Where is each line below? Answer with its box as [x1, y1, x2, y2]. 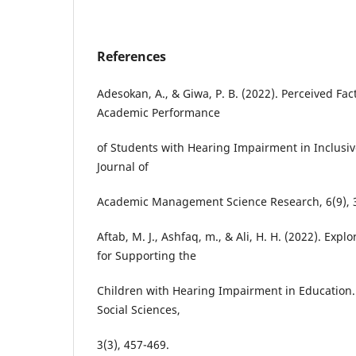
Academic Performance [97, 104, 220, 120]
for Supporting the [97, 247, 196, 263]
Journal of [97, 158, 149, 174]
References [97, 47, 166, 65]
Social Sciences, [97, 301, 180, 317]
